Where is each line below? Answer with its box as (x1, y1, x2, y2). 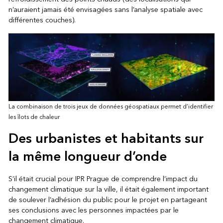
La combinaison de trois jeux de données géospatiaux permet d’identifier (8, 101, 213, 112)
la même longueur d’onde (8, 145, 167, 168)
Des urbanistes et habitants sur (8, 127, 204, 150)
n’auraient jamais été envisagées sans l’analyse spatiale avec (8, 3, 203, 16)
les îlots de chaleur (8, 111, 60, 122)
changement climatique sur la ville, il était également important (8, 183, 209, 196)
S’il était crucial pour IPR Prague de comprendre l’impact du (8, 172, 198, 185)
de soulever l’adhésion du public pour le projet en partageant (8, 193, 207, 206)
